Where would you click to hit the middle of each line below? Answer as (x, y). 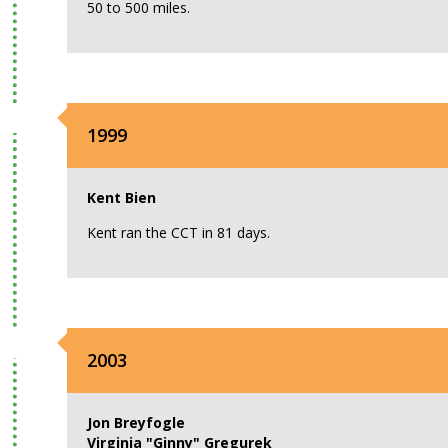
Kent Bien (122, 197)
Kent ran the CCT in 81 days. (179, 232)
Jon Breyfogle (136, 422)
